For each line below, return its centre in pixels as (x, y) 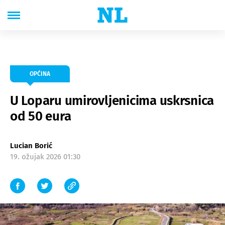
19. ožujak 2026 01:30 (45, 157)
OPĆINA (40, 74)
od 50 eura (41, 116)
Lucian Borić (31, 146)
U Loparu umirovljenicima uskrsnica (112, 101)
